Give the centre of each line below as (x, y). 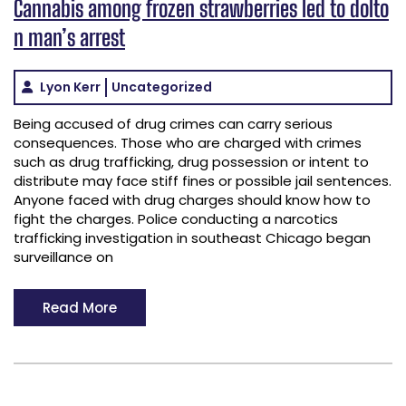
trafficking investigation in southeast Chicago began (192, 237)
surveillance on (63, 256)
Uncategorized (162, 87)
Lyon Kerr (70, 87)
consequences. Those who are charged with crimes (188, 142)
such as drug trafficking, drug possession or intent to (191, 161)
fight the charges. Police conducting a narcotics (176, 218)
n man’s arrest (69, 37)
